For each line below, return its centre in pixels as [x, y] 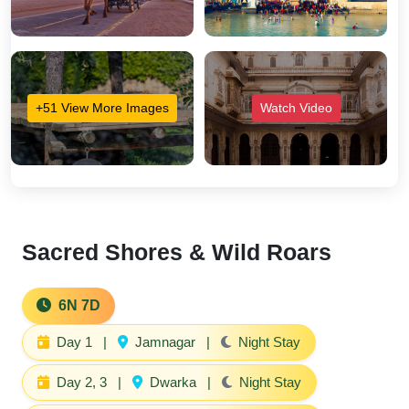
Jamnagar [165, 342]
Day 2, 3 [82, 382]
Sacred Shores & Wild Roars [177, 252]
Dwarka [173, 382]
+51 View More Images [102, 108]
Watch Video [296, 108]
